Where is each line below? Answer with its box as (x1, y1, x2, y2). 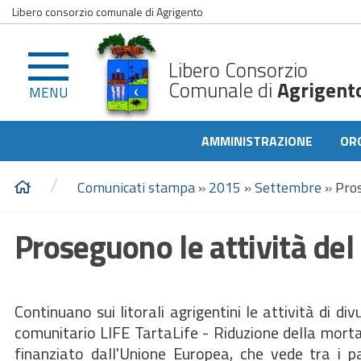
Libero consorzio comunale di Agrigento (12, 3, 203, 20)
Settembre (255, 176, 322, 198)
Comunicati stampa (77, 176, 195, 198)
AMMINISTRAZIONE (201, 131, 313, 151)
